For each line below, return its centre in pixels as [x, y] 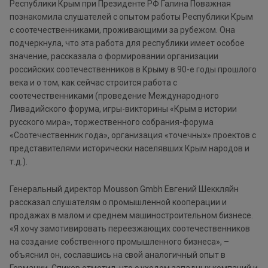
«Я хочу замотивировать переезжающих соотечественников [130, 229]
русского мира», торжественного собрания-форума [112, 122]
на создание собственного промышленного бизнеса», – [119, 242]
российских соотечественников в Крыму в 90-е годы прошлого [133, 70]
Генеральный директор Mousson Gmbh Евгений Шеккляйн [124, 189]
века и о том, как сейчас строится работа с [93, 83]
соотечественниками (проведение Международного [114, 96]
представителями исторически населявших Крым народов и [130, 149]
